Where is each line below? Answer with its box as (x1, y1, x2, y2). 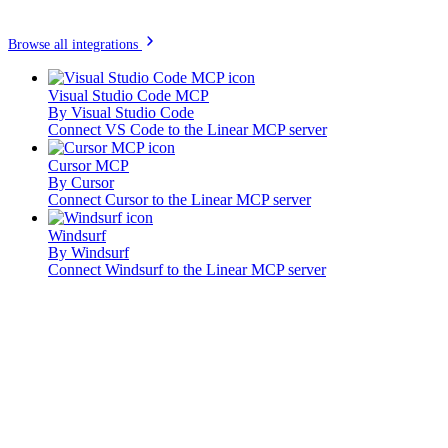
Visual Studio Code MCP (48, 86, 209, 104)
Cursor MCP (48, 156, 129, 174)
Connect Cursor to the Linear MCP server (48, 190, 311, 208)
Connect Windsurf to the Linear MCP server (48, 260, 326, 278)
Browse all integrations (8, 36, 142, 52)
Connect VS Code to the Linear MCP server (48, 120, 327, 138)
